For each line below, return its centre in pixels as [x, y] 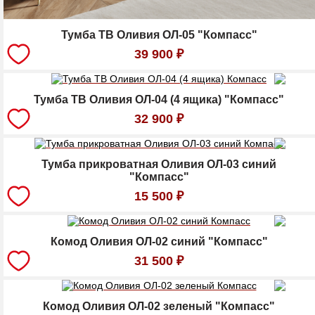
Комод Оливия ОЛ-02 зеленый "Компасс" [159, 306]
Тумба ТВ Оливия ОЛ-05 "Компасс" [159, 34]
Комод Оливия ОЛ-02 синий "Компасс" [159, 241]
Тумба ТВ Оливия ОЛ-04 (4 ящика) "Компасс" [159, 99]
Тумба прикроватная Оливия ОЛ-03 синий [159, 164]
